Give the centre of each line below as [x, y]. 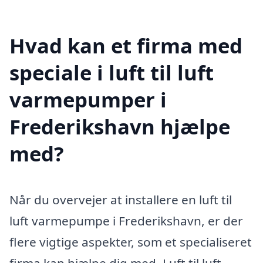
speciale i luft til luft [112, 72]
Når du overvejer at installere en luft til [121, 199]
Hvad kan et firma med [126, 45]
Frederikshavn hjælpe [120, 126]
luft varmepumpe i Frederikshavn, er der [126, 220]
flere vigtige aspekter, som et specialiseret [131, 242]
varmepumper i [88, 99]
